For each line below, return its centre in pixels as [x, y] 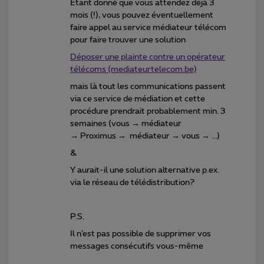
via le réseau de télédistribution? [132, 182]
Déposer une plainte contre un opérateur [148, 57]
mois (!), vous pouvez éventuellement [142, 15]
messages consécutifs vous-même [137, 246]
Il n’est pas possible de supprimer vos [141, 234]
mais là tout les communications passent [148, 86]
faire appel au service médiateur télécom [148, 27]
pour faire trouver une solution [129, 40]
